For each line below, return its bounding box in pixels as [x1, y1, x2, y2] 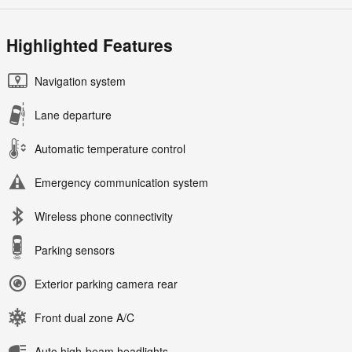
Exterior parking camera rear [35, 276, 178, 292]
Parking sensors [35, 242, 115, 258]
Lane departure [35, 107, 112, 123]
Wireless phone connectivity [35, 208, 173, 225]
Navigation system [35, 73, 126, 90]
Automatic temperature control [35, 141, 185, 157]
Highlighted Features [6, 33, 173, 57]
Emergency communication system [35, 174, 208, 191]
